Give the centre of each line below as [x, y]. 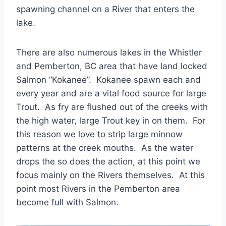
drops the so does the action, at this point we [108, 161]
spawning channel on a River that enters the [105, 9]
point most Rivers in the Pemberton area [98, 188]
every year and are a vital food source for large [111, 93]
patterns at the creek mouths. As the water [105, 148]
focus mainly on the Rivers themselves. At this [110, 175]
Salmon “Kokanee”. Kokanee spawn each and [108, 79]
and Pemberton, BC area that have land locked [112, 66]
